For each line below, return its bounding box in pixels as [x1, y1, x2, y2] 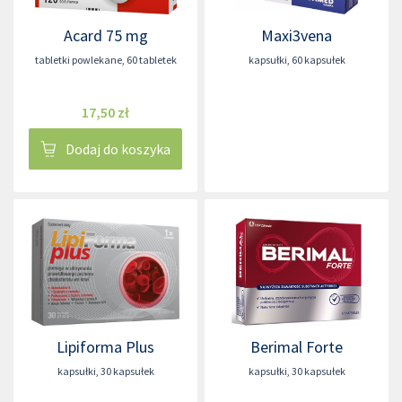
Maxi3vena [261, 25, 332, 46]
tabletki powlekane [34, 53, 122, 66]
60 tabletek [126, 53, 177, 66]
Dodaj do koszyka [66, 140, 170, 158]
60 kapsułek [291, 53, 345, 66]
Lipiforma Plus [57, 336, 154, 357]
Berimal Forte [250, 336, 343, 357]
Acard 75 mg [63, 25, 148, 46]
